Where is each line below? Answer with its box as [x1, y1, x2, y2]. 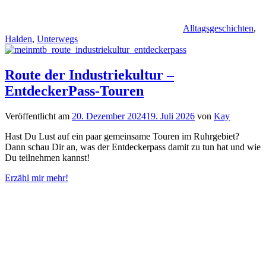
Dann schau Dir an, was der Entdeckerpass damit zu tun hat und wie [5, 141, 261, 152]
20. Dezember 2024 [72, 110, 146, 121]
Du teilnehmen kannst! [5, 152, 90, 163]
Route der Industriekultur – [5, 66, 174, 83]
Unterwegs [37, 33, 78, 44]
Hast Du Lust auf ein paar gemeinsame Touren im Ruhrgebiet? [5, 131, 239, 141]
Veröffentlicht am [5, 110, 72, 121]
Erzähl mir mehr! [5, 172, 68, 183]
